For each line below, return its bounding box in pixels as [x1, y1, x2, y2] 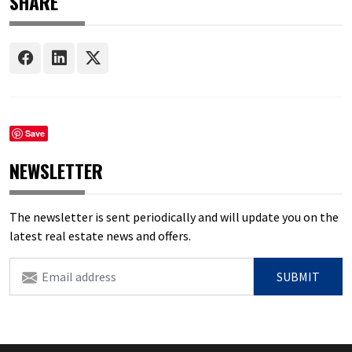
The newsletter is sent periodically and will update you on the [9, 208, 339, 225]
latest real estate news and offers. [136, 227, 191, 244]
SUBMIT [277, 268, 320, 284]
